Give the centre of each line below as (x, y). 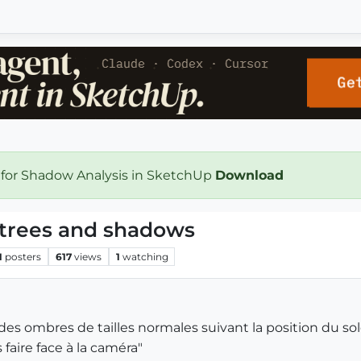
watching (145, 256)
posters (23, 256)
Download (251, 175)
